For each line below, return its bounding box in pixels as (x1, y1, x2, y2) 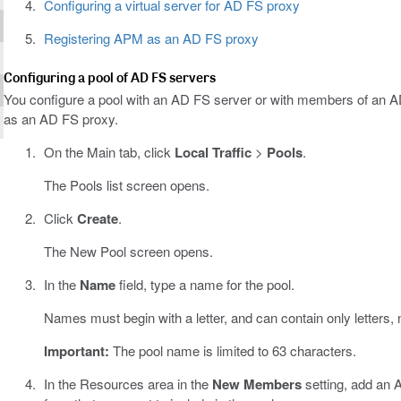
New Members (211, 374, 302, 395)
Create (76, 209, 118, 229)
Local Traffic (174, 142, 252, 163)
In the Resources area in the (43, 374, 212, 394)
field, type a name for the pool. (115, 275, 294, 294)
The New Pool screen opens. (43, 242, 213, 261)
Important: (43, 341, 109, 362)
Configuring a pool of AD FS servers (4, 68, 216, 87)
